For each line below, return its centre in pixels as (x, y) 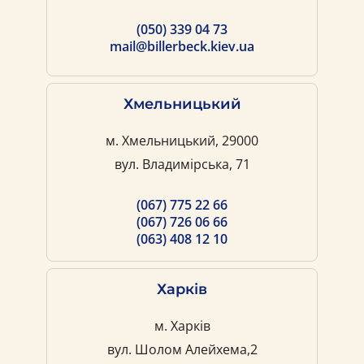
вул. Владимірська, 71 (182, 165)
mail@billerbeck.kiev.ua (182, 47)
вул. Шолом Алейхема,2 (182, 350)
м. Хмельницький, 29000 (182, 141)
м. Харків (182, 326)
